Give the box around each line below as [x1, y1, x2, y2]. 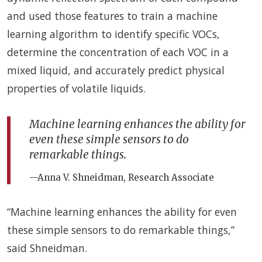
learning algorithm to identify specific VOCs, [7, 26, 220, 41]
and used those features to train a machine [7, 8, 218, 23]
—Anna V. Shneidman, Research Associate [29, 171, 214, 183]
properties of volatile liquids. [7, 81, 146, 95]
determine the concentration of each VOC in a [7, 44, 229, 59]
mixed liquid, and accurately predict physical [7, 63, 225, 77]
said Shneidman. [7, 240, 87, 255]
